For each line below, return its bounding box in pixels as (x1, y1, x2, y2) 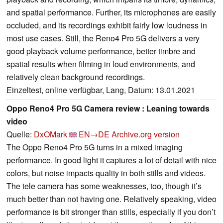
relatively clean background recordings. (6, 71, 145, 83)
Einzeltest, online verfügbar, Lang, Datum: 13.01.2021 (6, 84, 195, 96)
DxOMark (34, 128, 67, 140)
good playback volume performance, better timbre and (6, 45, 196, 57)
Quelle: (6, 128, 34, 140)
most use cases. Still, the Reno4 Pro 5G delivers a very (6, 32, 200, 44)
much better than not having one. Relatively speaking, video (6, 193, 217, 205)
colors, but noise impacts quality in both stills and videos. (6, 167, 206, 179)
